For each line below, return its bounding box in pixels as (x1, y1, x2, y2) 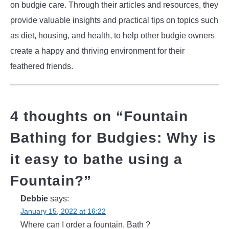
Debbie (20, 194, 48, 203)
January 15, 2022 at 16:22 (20, 207, 106, 215)
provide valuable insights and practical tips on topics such (10, 15, 218, 25)
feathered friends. (10, 61, 73, 71)
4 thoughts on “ (10, 108, 124, 124)
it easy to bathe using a (10, 151, 182, 167)
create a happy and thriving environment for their (10, 46, 185, 55)
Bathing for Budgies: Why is (10, 129, 216, 146)
